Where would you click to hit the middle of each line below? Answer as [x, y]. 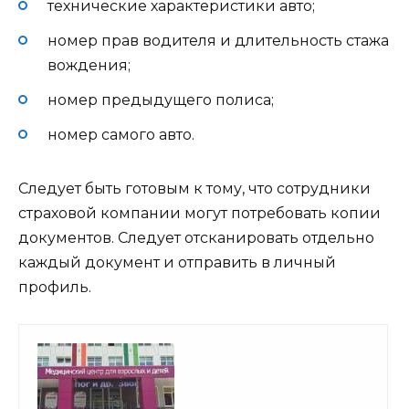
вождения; [89, 65]
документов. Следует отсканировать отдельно [196, 238]
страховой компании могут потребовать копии [199, 214]
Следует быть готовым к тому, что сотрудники [194, 189]
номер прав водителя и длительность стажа [218, 40]
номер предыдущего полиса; [161, 100]
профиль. [55, 288]
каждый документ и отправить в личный [177, 263]
